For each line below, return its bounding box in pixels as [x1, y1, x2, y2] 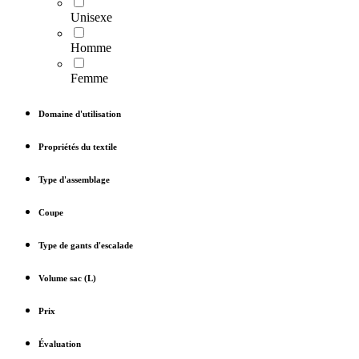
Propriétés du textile [38, 142, 117, 152]
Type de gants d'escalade [38, 240, 133, 251]
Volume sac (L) [38, 273, 96, 284]
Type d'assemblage [38, 175, 110, 185]
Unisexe [71, 10, 112, 25]
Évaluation [38, 338, 81, 349]
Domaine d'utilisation [38, 109, 121, 119]
